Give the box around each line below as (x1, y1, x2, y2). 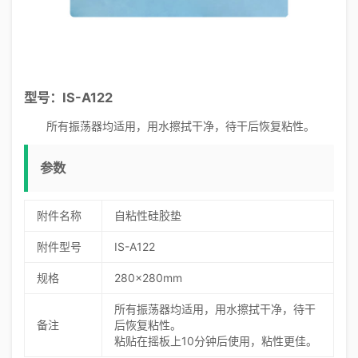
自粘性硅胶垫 (114, 209, 181, 222)
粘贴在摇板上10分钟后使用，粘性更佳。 (114, 334, 317, 348)
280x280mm (114, 271, 182, 284)
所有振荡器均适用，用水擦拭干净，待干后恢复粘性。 (46, 119, 315, 133)
